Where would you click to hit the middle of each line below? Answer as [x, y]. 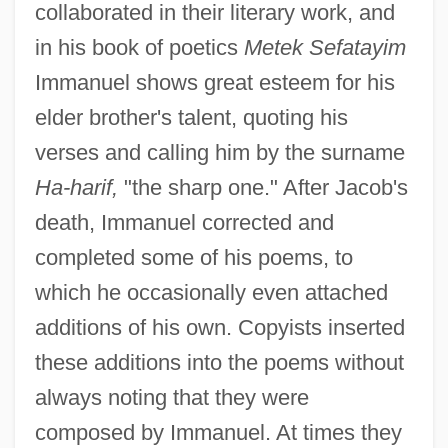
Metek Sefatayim [324, 47]
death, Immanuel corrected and [184, 222]
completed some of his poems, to [193, 257]
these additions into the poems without [219, 362]
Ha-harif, [76, 187]
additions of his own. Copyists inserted [219, 327]
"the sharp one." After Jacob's [262, 187]
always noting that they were [171, 397]
